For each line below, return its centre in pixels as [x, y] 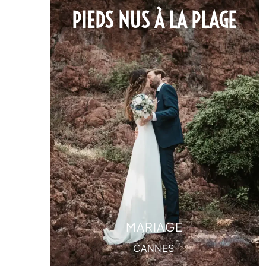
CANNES [153, 248]
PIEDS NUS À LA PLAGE [154, 20]
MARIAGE [154, 227]
